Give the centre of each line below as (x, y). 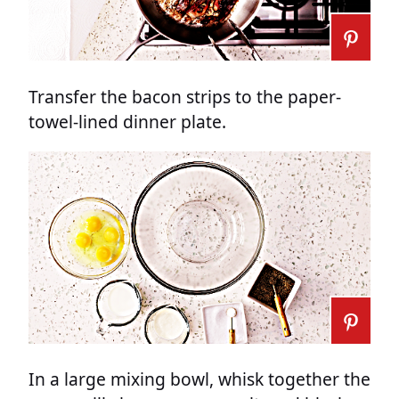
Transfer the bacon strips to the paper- (185, 96)
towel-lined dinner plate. (127, 121)
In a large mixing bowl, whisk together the (199, 379)
